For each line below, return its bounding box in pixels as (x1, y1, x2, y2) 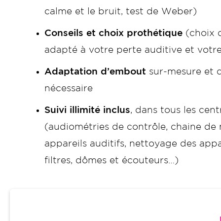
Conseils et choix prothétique (44, 29, 183, 37)
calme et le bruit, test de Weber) (44, 7, 197, 16)
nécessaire (44, 84, 93, 93)
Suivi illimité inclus (44, 106, 130, 114)
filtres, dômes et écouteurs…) (44, 156, 179, 165)
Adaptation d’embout (44, 67, 146, 76)
